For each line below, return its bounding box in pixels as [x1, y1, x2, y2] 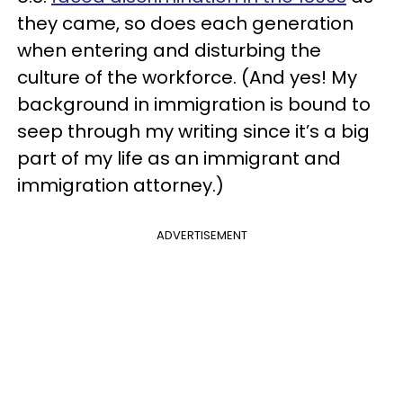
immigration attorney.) [17, 172, 224, 198]
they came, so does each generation [17, 10, 354, 36]
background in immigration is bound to [17, 91, 371, 117]
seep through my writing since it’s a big [17, 118, 370, 144]
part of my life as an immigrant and [17, 145, 341, 171]
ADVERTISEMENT [156, 226, 247, 244]
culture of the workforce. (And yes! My [17, 64, 357, 90]
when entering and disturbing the [17, 37, 321, 63]
